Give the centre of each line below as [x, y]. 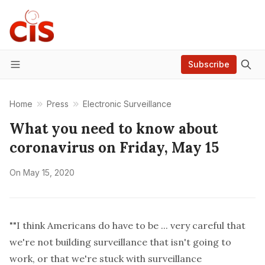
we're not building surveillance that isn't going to [120, 242]
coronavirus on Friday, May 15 [114, 148]
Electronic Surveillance [127, 104]
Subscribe [209, 64]
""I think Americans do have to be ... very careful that [127, 225]
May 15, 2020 [49, 172]
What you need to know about [114, 129]
